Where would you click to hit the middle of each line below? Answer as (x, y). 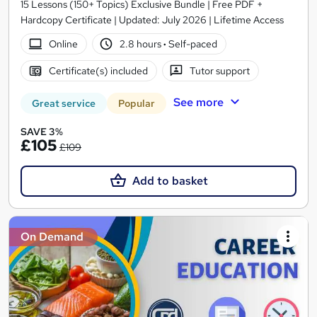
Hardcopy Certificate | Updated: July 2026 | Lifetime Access (152, 20)
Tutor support (220, 70)
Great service (64, 104)
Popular (137, 104)
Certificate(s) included (98, 70)
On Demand (52, 237)
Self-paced (192, 44)
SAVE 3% (42, 132)
